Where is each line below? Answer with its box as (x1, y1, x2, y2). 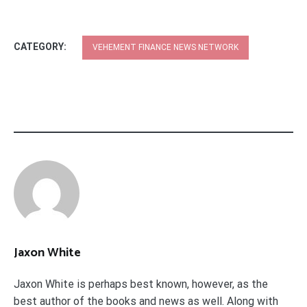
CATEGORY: (14, 40, 69, 52)
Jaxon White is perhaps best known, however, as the (14, 277, 268, 291)
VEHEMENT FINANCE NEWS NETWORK (93, 42, 238, 52)
